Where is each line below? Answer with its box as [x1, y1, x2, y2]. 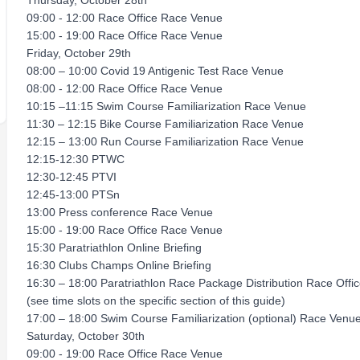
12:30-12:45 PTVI [27, 170, 117, 183]
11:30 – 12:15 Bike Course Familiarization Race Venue [27, 117, 304, 130]
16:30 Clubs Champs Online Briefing [27, 259, 211, 272]
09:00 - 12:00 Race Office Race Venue [27, 11, 223, 24]
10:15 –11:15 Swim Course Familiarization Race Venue [27, 100, 306, 112]
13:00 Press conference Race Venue [27, 206, 213, 219]
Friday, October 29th [27, 47, 131, 59]
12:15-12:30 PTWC [27, 153, 125, 166]
